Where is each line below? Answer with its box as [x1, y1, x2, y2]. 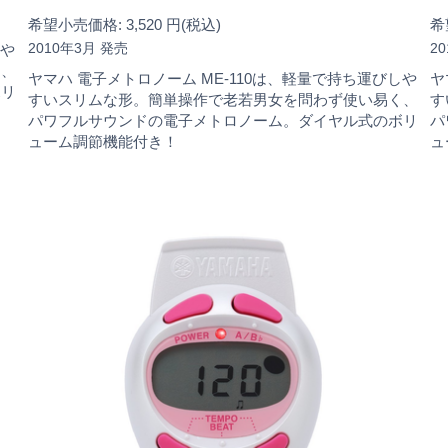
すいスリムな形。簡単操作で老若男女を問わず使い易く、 [28, 90, 418, 108]
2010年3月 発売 [28, 40, 128, 56]
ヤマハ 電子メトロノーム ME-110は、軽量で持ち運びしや [28, 69, 417, 87]
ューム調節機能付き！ [28, 132, 178, 150]
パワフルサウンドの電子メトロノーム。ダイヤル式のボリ [28, 111, 418, 129]
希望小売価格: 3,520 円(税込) [28, 15, 221, 33]
